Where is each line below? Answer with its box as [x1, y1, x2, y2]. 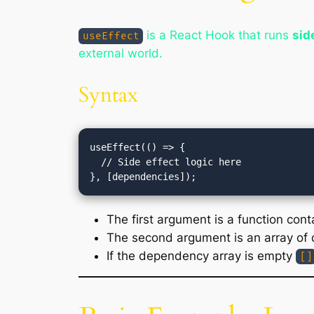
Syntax [78, 81, 138, 109]
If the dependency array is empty [107, 248, 296, 263]
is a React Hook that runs [143, 28, 293, 43]
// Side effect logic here [90, 156, 102, 168]
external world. [78, 46, 163, 61]
